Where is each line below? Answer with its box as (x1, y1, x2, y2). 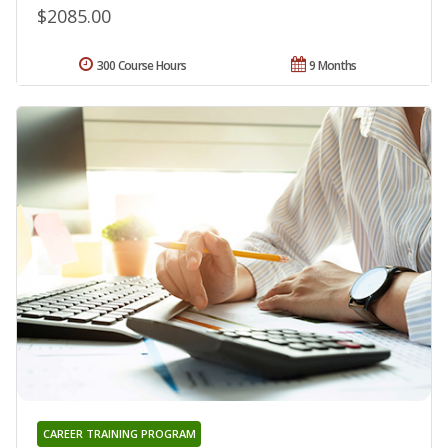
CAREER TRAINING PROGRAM (42, 425, 196, 441)
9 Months (309, 57, 357, 75)
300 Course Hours (96, 57, 187, 75)
